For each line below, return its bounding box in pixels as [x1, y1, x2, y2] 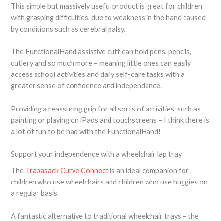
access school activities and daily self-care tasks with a [11, 70, 185, 79]
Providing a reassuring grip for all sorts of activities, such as [11, 104, 201, 113]
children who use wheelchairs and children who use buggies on [11, 178, 208, 186]
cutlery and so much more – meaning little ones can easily [11, 59, 191, 68]
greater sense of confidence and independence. [11, 81, 162, 90]
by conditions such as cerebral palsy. [11, 24, 126, 33]
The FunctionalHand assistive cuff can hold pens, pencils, [11, 47, 192, 56]
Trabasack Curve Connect [25, 166, 109, 175]
